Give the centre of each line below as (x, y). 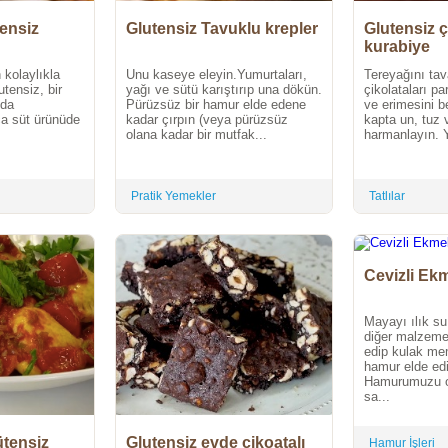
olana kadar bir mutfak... (196, 135)
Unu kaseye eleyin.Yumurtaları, (216, 75)
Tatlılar (387, 196)
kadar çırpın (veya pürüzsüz (207, 120)
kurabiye (397, 47)
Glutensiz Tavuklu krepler (222, 29)
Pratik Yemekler (173, 196)
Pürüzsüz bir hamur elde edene (216, 105)
